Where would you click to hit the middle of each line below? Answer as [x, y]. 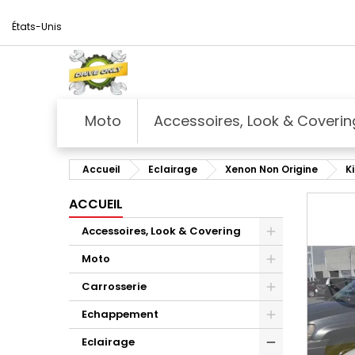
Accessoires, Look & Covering [161, 231]
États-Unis [37, 27]
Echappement [120, 314]
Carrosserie [114, 286]
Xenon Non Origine [271, 169]
